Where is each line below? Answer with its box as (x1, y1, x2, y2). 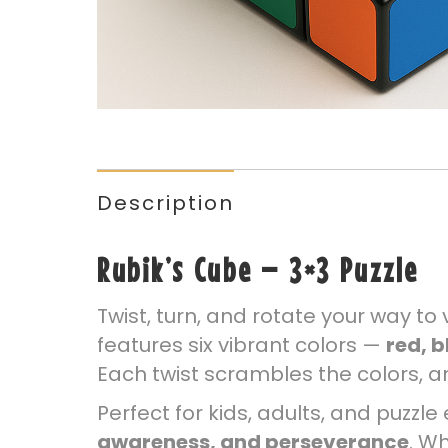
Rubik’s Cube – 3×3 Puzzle (97, 250, 419, 289)
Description (97, 189, 234, 217)
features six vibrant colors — (97, 331, 386, 359)
